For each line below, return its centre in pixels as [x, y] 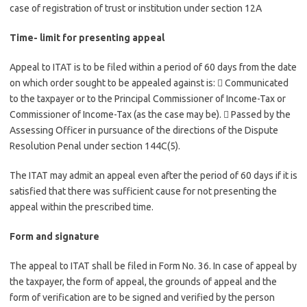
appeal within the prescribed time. [82, 207]
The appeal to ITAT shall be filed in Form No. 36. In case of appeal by [153, 266]
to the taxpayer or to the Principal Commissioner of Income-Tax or [148, 99]
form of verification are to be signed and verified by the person [142, 297]
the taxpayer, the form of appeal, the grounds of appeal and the [143, 282]
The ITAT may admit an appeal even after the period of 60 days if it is [153, 175]
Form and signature [54, 236]
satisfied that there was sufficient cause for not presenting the [143, 191]
